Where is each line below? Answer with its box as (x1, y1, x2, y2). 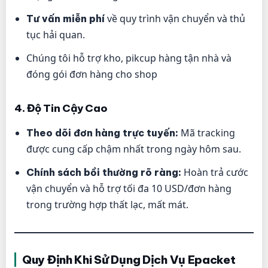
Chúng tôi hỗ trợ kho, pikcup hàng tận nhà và (26, 51, 232, 65)
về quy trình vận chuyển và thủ (105, 11, 245, 25)
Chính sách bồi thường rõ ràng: (26, 166, 181, 178)
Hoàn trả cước (181, 165, 248, 179)
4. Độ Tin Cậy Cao (14, 101, 108, 115)
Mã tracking (178, 126, 235, 139)
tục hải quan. (26, 28, 85, 41)
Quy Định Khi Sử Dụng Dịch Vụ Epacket (22, 252, 236, 267)
